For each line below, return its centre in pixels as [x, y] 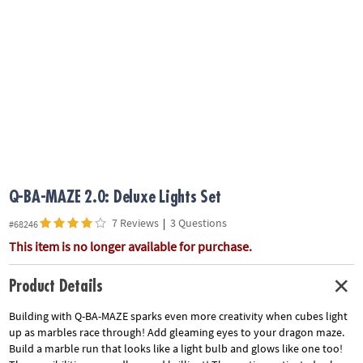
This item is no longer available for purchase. [130, 246]
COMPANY [32, 58]
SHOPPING [34, 143]
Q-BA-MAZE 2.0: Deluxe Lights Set [115, 198]
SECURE [27, 126]
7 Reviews [135, 222]
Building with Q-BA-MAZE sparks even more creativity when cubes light [178, 316]
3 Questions [198, 222]
